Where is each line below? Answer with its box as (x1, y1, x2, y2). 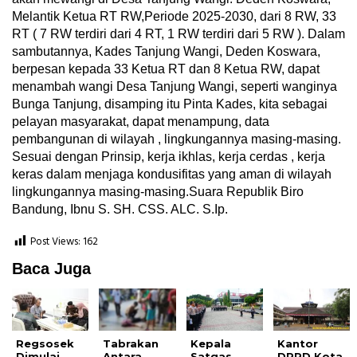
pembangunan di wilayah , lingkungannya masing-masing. (12, 132, 341, 147)
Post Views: (30, 233, 80, 251)
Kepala (190, 337, 231, 351)
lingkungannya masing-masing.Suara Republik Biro (12, 185, 304, 199)
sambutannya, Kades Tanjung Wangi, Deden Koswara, (12, 45, 320, 59)
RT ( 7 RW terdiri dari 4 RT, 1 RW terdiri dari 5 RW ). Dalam (12, 27, 345, 41)
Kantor (277, 337, 319, 351)
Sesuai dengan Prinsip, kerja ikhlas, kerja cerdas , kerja (12, 150, 325, 164)
